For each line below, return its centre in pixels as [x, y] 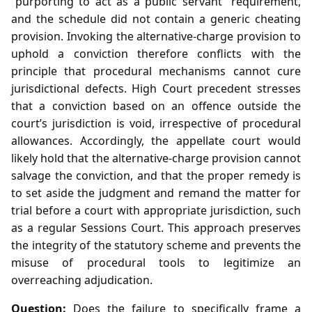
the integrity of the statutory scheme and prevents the [156, 245]
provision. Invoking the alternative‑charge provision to [156, 36]
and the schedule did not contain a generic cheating [156, 18]
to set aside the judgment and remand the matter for [156, 193]
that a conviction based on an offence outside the [156, 106]
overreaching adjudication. [82, 280]
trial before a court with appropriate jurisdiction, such [156, 210]
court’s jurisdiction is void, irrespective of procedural [156, 123]
